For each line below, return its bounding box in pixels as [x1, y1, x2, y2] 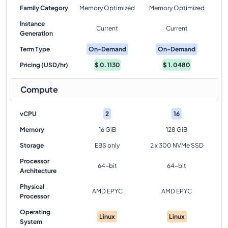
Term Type [20, 45, 50, 53]
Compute [20, 84, 58, 95]
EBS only [95, 141, 120, 149]
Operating [20, 208, 50, 216]
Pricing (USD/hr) [20, 61, 68, 69]
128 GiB [166, 126, 187, 133]
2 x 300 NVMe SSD [150, 141, 204, 149]
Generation [20, 30, 53, 37]
